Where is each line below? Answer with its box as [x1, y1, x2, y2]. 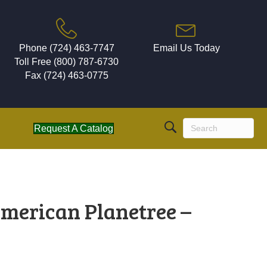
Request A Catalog [33, 123, 113, 133]
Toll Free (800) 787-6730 [14, 57, 119, 67]
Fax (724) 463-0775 [24, 70, 108, 80]
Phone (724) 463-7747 [18, 43, 114, 53]
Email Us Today [153, 43, 220, 53]
